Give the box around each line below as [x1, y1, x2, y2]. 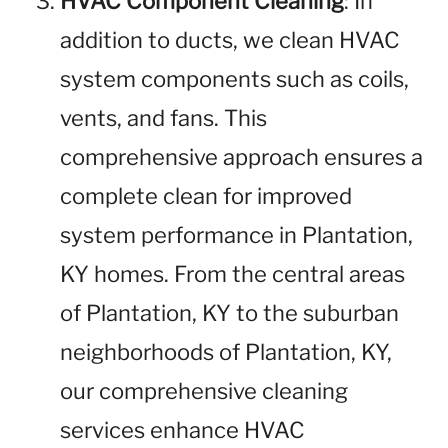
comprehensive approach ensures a [60, 144, 423, 170]
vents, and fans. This [60, 105, 267, 131]
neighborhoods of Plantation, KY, [60, 339, 392, 365]
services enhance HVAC [60, 417, 305, 443]
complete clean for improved [60, 183, 352, 209]
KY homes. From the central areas [60, 261, 405, 287]
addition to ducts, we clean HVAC [60, 27, 400, 53]
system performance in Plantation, [60, 222, 413, 248]
